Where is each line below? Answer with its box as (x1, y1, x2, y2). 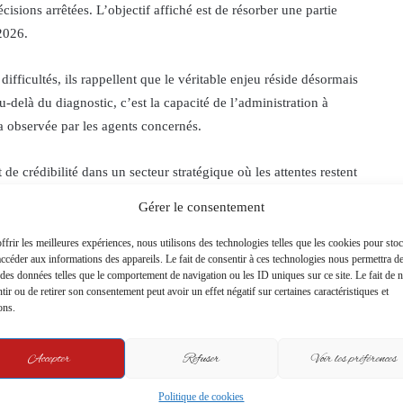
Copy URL (88, 258, 140, 275)
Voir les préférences (310, 350, 397, 367)
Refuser (183, 350, 219, 367)
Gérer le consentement (138, 200, 264, 214)
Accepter (28, 350, 71, 367)
